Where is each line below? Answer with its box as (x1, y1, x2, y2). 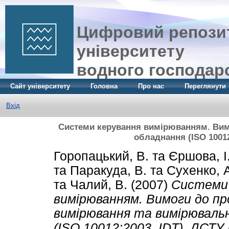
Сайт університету (10, 82, 70, 90)
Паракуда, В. (70, 163, 147, 177)
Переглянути (185, 82, 226, 90)
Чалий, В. (70, 177, 127, 192)
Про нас (138, 82, 164, 90)
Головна (90, 82, 118, 90)
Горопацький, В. (54, 149, 149, 163)
